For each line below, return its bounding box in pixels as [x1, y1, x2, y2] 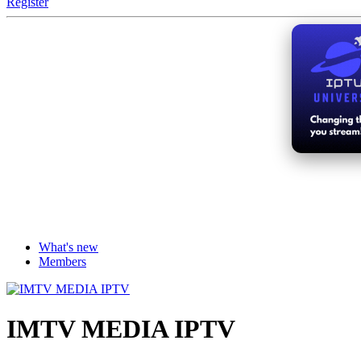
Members [39, 255, 86, 269]
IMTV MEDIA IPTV [6, 313, 235, 343]
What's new [39, 240, 98, 255]
